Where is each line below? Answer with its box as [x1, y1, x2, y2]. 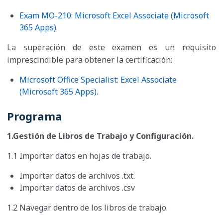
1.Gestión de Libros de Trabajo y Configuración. [7, 130, 194, 142]
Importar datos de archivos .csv [19, 182, 135, 194]
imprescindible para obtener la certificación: [7, 54, 172, 66]
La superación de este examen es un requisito [7, 42, 216, 53]
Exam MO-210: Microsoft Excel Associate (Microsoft [19, 10, 209, 21]
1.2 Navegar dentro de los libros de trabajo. [7, 202, 168, 214]
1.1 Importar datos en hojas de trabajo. [7, 150, 151, 162]
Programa [7, 109, 62, 124]
